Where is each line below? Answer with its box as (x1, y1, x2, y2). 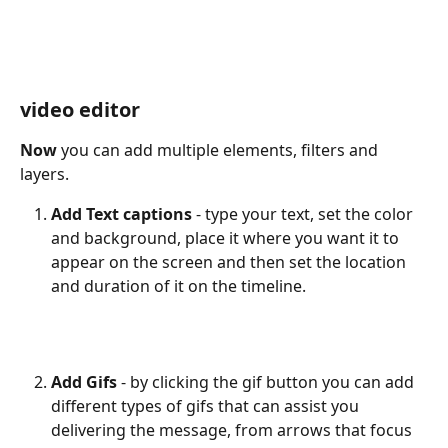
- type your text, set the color (196, 203, 417, 226)
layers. (20, 163, 69, 186)
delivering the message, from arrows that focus (51, 419, 416, 442)
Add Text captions (51, 203, 196, 226)
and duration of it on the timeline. (51, 275, 306, 298)
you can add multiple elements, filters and (57, 139, 382, 162)
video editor (20, 96, 140, 124)
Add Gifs (51, 371, 121, 394)
